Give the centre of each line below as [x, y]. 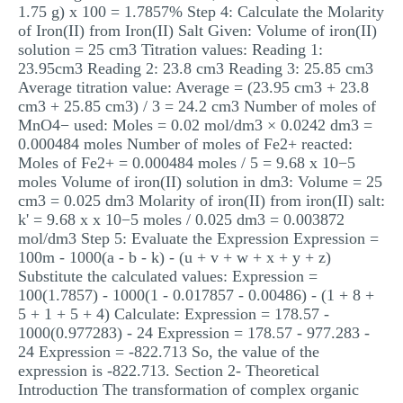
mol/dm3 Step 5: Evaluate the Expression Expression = [198, 238]
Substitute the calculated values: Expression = [168, 276]
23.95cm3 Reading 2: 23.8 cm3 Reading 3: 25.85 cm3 [196, 68]
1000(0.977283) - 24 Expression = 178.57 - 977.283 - [194, 333]
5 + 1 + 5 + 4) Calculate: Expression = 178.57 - [174, 314]
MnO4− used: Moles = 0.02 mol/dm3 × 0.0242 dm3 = [195, 125]
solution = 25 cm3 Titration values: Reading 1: [170, 49]
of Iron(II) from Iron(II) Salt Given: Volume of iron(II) [197, 31]
